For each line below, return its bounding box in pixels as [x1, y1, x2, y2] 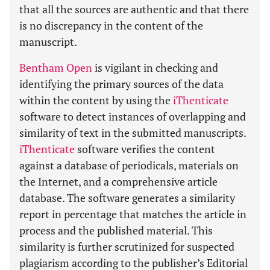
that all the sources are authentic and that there [19, 2, 249, 16]
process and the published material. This [19, 223, 213, 237]
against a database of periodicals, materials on [19, 158, 239, 172]
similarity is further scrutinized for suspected [19, 239, 234, 254]
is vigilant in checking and [92, 60, 218, 75]
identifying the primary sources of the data [19, 77, 224, 91]
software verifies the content [75, 142, 215, 156]
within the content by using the [19, 93, 173, 107]
